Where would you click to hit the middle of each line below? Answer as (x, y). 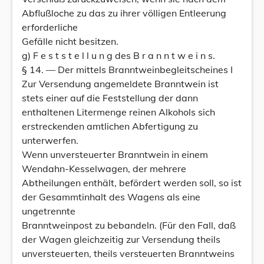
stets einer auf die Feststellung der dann (110, 98)
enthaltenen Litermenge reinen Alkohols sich (118, 112)
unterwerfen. (50, 140)
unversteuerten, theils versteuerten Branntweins (128, 253)
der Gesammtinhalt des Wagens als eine (111, 197)
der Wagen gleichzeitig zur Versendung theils (121, 239)
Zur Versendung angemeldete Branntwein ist (120, 84)
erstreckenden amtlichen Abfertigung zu (110, 126)
